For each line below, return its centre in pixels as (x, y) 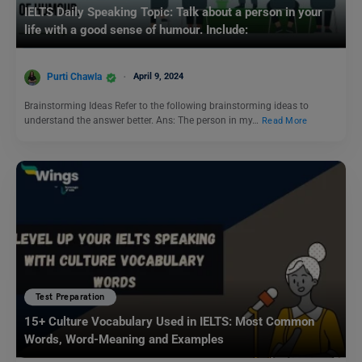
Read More (285, 120)
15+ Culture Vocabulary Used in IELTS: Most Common (169, 321)
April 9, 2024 (158, 77)
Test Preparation (70, 297)
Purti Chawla (74, 77)
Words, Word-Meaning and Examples (126, 339)
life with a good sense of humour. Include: (136, 30)
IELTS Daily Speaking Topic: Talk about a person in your (173, 13)
